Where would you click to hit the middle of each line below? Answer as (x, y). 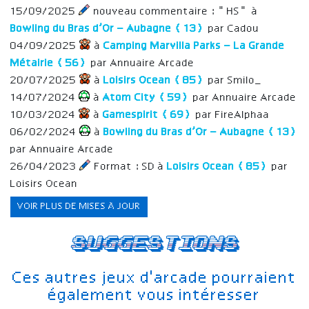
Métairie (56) (49, 64)
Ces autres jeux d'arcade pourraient (154, 279)
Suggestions (154, 244)
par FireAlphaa (231, 116)
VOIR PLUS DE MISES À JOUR (79, 207)
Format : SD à (129, 167)
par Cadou (232, 29)
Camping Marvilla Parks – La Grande (193, 47)
